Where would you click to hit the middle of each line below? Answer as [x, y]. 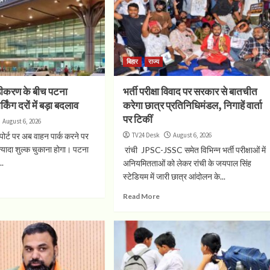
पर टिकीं [137, 119]
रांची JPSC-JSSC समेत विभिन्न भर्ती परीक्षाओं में [194, 149]
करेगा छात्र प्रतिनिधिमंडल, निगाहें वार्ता [192, 105]
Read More [141, 196]
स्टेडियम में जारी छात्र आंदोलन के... [174, 176]
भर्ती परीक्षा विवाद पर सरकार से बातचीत [190, 91]
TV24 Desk [146, 135]
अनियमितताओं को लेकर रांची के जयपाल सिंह [187, 163]
